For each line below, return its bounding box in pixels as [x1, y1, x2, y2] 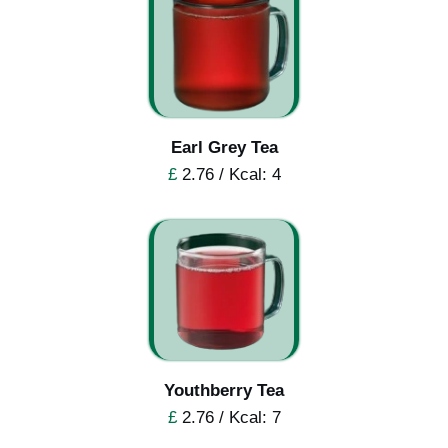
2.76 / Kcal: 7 [176, 407, 281, 427]
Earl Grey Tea [170, 137, 278, 157]
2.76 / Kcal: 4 [176, 164, 281, 184]
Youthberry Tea [164, 380, 284, 400]
